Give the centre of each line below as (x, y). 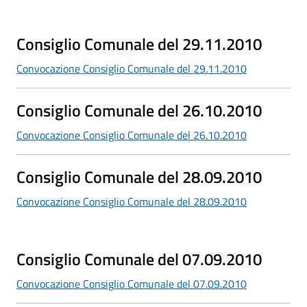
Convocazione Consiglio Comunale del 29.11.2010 (132, 68)
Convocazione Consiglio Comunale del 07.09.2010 (132, 283)
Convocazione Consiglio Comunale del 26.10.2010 (132, 135)
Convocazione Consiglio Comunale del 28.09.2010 (132, 201)
